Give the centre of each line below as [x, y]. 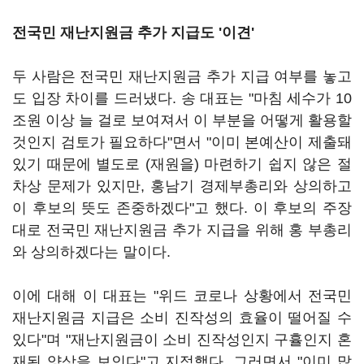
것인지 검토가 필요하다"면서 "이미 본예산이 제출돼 [182, 142]
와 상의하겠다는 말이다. [91, 252]
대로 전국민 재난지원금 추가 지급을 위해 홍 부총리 [182, 230]
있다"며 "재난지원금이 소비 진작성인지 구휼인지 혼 [182, 340]
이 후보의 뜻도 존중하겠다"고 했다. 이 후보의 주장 [182, 208]
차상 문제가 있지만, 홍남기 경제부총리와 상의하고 [182, 186]
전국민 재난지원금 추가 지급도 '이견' [133, 32]
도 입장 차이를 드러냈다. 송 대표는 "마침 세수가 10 [182, 98]
